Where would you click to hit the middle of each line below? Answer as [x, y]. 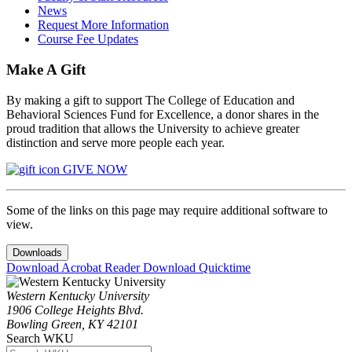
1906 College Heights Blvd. [75, 310]
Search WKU [40, 338]
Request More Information [103, 25]
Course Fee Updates [88, 39]
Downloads [37, 252]
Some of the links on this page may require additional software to [167, 210]
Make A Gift [46, 69]
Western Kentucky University [78, 295]
